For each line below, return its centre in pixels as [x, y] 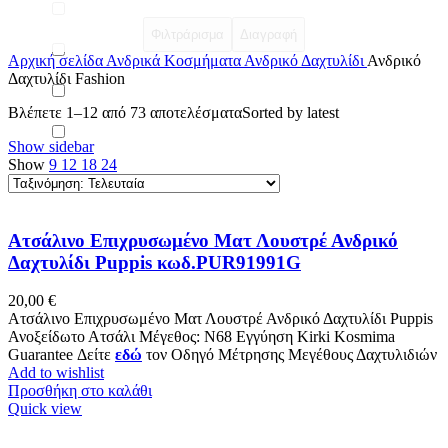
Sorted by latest [290, 112]
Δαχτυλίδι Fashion [66, 78]
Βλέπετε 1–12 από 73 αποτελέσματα [125, 112]
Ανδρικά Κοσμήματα [175, 60]
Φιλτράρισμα [187, 34]
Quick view [45, 409]
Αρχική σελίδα [57, 60]
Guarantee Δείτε [61, 355]
